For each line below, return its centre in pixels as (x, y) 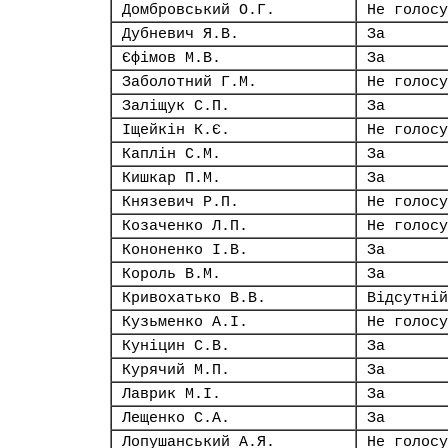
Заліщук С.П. (176, 106)
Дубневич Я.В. (180, 34)
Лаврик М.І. (171, 394)
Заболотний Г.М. (189, 82)
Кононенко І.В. (185, 250)
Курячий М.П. (176, 370)
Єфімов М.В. (171, 58)
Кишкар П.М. (171, 178)
